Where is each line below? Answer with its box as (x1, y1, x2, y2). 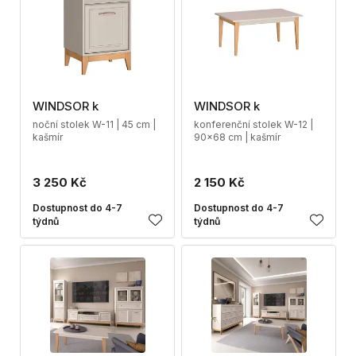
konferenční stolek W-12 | (194, 118, 313, 130)
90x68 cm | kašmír (194, 131, 281, 143)
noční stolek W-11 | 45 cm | (33, 118, 156, 130)
